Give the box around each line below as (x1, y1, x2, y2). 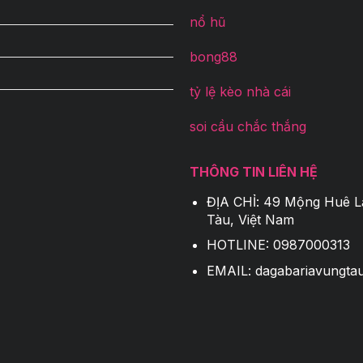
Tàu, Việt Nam (206, 211, 294, 228)
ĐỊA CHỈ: (206, 193, 263, 210)
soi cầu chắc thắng (189, 117, 306, 135)
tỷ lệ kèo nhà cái (189, 83, 291, 100)
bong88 (189, 49, 237, 66)
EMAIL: (206, 262, 255, 279)
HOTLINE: (206, 237, 273, 254)
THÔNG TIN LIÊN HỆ (189, 164, 318, 181)
